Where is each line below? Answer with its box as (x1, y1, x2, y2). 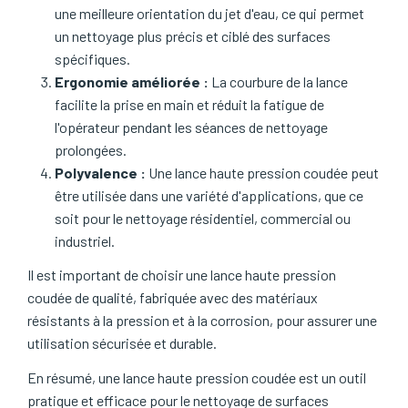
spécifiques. (55, 49, 130, 67)
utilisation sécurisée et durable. (27, 334, 217, 352)
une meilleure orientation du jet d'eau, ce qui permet (55, 4, 364, 22)
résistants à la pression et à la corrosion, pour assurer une (27, 311, 377, 330)
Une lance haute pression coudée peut (148, 163, 379, 181)
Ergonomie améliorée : (55, 72, 209, 90)
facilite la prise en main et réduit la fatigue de (55, 95, 324, 113)
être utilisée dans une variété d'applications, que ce (55, 186, 363, 204)
